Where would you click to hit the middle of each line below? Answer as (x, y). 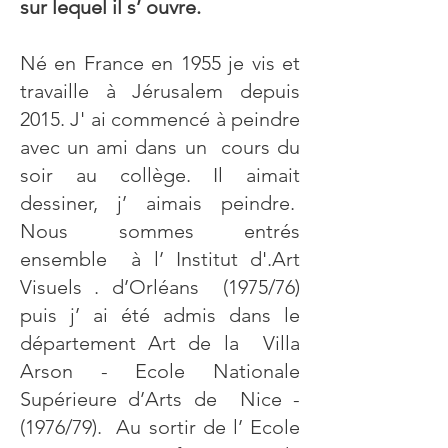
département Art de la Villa (160, 343)
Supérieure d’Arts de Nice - (160, 399)
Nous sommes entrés (160, 231)
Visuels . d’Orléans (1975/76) (160, 287)
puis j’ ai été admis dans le (160, 315)
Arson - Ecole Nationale (160, 371)
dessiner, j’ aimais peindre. (160, 203)
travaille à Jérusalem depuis (160, 91)
